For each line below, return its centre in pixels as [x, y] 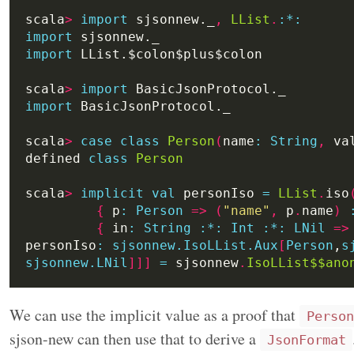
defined [57, 158]
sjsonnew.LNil [77, 262]
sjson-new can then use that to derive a [135, 338]
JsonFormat [306, 339]
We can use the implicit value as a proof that [154, 314]
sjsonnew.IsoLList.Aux [195, 245]
